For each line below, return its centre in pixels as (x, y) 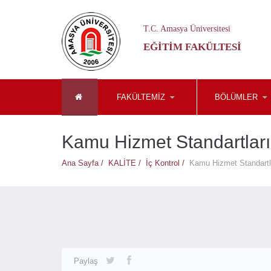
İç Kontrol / (168, 163)
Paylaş (86, 261)
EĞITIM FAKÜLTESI (192, 47)
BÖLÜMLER (236, 97)
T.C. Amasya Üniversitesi (187, 29)
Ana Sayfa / (85, 163)
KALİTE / (127, 163)
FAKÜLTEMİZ (141, 97)
